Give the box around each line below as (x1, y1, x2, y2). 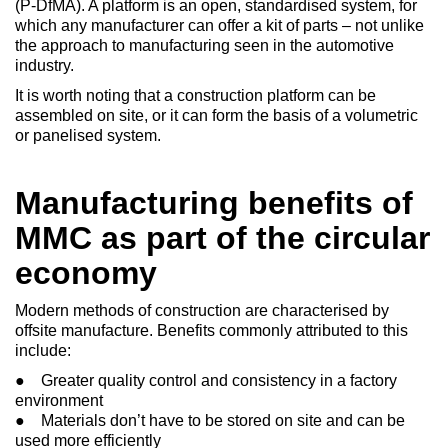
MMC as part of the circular (15, 220, 430, 256)
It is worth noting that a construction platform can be (15, 87, 376, 104)
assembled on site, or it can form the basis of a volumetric (15, 107, 418, 124)
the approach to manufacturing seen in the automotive (15, 37, 394, 54)
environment (15, 392, 103, 409)
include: (15, 342, 71, 359)
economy (15, 255, 157, 291)
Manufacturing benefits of (15, 185, 413, 221)
